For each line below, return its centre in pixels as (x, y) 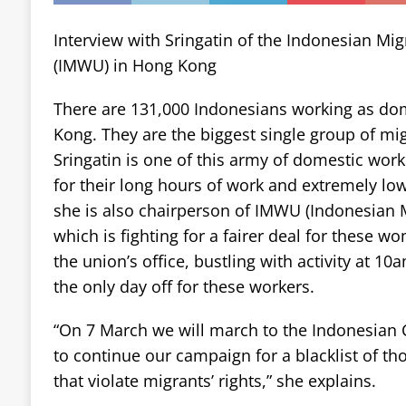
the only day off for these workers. (184, 286)
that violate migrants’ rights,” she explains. (214, 380)
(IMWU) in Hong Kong (135, 65)
